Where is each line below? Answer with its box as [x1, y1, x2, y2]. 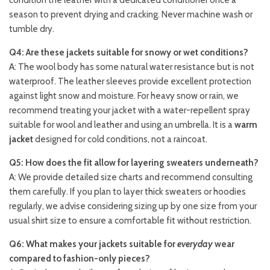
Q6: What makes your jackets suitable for [9, 239, 177, 250]
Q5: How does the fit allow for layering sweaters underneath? [9, 157, 259, 169]
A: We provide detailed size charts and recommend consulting [9, 172, 253, 183]
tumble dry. [9, 24, 54, 35]
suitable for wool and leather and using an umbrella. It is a [9, 119, 234, 131]
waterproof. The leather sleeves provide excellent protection [9, 76, 251, 87]
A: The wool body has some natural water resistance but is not [9, 61, 254, 73]
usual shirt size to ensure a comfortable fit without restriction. [9, 215, 251, 227]
